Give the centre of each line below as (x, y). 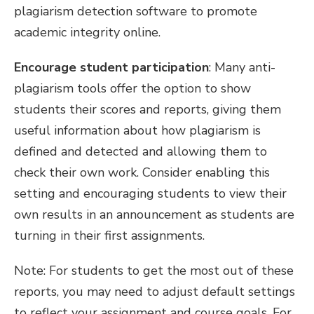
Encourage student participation (111, 67)
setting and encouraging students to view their (150, 193)
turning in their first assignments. (109, 235)
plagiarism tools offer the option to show (132, 88)
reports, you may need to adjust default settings (155, 291)
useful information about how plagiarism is (137, 130)
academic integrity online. (87, 32)
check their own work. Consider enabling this (142, 172)
